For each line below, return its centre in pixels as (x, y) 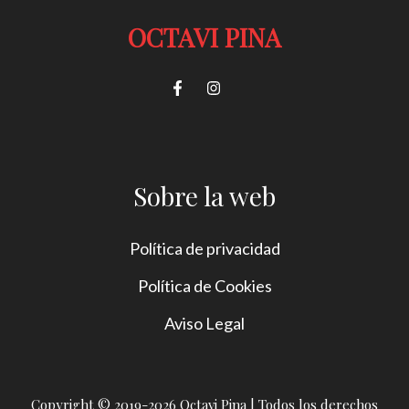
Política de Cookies (204, 285)
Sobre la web (204, 195)
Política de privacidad (204, 248)
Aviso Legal (204, 323)
